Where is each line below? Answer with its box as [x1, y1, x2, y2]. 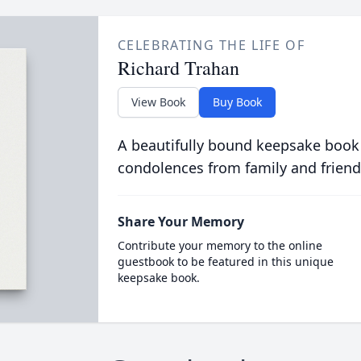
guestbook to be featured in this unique [117, 254, 334, 269]
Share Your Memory [117, 213, 244, 230]
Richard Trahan [117, 55, 239, 81]
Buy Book [212, 94, 262, 110]
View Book [131, 94, 185, 110]
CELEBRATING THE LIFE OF [117, 36, 305, 54]
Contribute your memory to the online [117, 238, 322, 253]
